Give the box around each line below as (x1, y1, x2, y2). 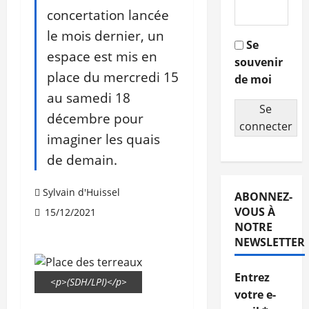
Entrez (234, 270, 270, 286)
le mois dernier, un (47, 26, 164, 46)
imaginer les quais (47, 130, 160, 149)
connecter (239, 119, 292, 134)
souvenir (234, 54, 283, 70)
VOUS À (234, 204, 275, 220)
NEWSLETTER (234, 235, 305, 250)
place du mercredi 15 (47, 68, 179, 87)
